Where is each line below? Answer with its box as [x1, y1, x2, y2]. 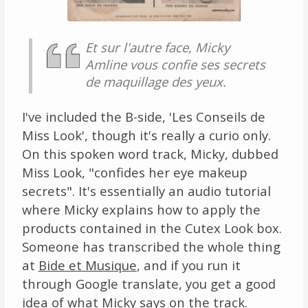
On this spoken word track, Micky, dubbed [21, 144, 278, 162]
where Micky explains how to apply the [21, 200, 261, 218]
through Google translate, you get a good [21, 274, 276, 292]
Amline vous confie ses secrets [85, 55, 265, 73]
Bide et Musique [38, 256, 137, 274]
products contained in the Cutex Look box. [21, 219, 282, 236]
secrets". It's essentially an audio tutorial [21, 181, 271, 199]
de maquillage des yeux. [85, 72, 226, 90]
